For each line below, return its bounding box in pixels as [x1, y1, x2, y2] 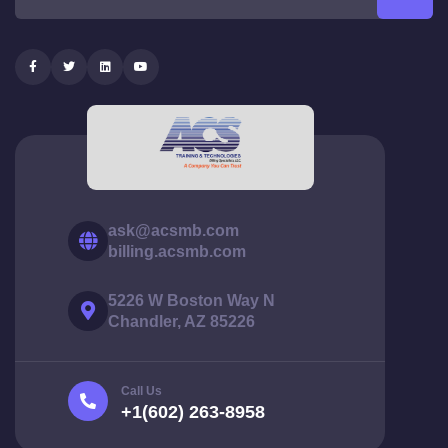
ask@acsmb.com [108, 221, 239, 239]
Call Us [121, 383, 162, 398]
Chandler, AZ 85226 [108, 312, 255, 330]
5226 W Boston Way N [108, 291, 275, 309]
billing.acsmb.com [108, 242, 246, 260]
